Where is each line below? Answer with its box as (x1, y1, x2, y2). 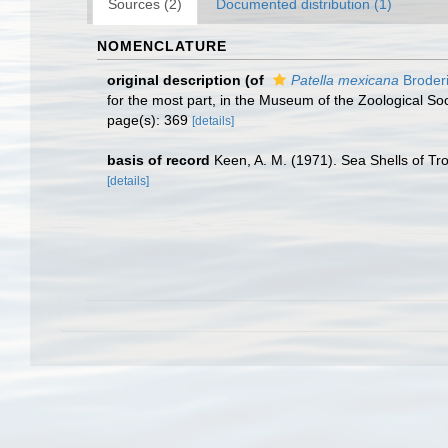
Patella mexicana (291, 72, 399, 88)
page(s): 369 (107, 112, 192, 128)
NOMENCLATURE (97, 38, 227, 54)
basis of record (107, 152, 210, 168)
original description (107, 72, 241, 88)
